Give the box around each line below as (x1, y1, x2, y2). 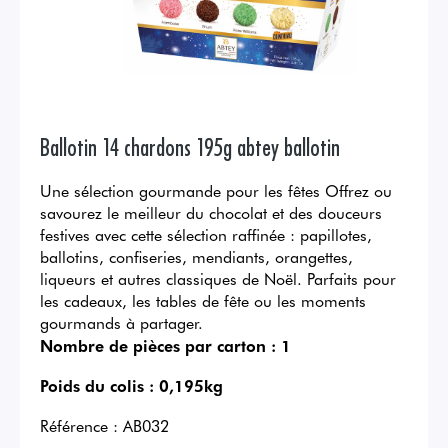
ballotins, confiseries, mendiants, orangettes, (40, 245, 353, 268)
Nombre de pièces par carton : (40, 334, 276, 357)
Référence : (40, 414, 118, 437)
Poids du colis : (40, 374, 154, 397)
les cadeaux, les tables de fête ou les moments (40, 289, 366, 312)
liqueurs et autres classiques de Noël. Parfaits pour (40, 267, 396, 290)
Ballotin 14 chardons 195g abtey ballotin (40, 130, 340, 162)
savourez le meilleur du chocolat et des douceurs (40, 201, 382, 224)
